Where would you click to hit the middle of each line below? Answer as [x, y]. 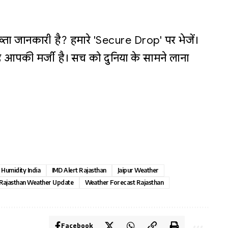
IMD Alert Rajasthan [79, 170]
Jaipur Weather [138, 170]
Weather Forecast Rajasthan [124, 182]
